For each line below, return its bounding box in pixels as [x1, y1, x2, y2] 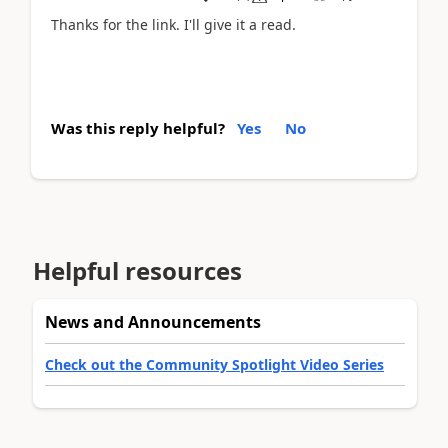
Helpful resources [33, 253, 242, 287]
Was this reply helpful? [51, 118, 225, 138]
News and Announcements [45, 310, 261, 333]
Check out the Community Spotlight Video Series [45, 354, 384, 374]
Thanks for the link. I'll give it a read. [51, 14, 296, 34]
